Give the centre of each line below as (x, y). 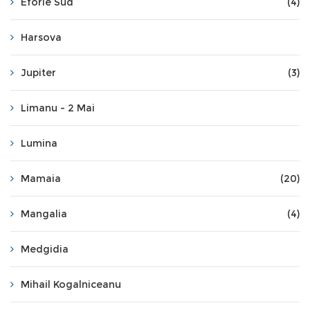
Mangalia (44, 214)
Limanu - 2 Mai (58, 108)
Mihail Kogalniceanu (71, 284)
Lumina (39, 143)
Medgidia (45, 249)
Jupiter (38, 73)
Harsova (41, 37)
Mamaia (41, 179)
